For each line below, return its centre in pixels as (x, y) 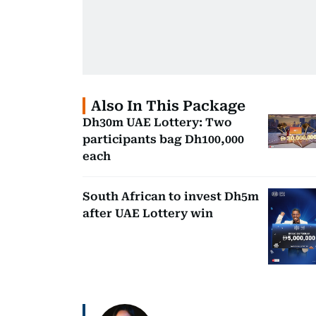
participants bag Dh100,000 (163, 139)
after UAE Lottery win (148, 213)
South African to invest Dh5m (171, 196)
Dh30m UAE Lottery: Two (157, 122)
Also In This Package (168, 105)
